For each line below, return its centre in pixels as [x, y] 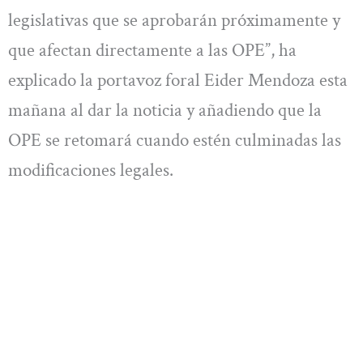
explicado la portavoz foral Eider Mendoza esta [178, 81]
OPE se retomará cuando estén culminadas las [175, 141]
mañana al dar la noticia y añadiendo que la [165, 111]
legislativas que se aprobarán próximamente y [174, 21]
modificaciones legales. [91, 171]
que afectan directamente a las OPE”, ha [152, 51]
